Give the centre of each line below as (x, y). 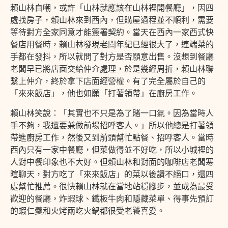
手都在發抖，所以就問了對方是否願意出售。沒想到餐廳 (112, 57)
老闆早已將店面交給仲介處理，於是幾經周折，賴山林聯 (112, 69)
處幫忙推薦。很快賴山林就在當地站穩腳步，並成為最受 (112, 186)
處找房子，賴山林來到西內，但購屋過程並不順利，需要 (112, 20)
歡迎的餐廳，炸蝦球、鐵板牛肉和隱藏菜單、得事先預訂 (112, 198)
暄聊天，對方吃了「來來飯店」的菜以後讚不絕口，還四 (112, 174)
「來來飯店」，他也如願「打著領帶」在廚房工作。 (104, 93)
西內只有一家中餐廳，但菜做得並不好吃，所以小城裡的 (112, 149)
